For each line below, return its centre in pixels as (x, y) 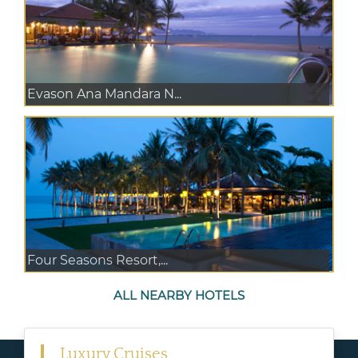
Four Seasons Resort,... (97, 260)
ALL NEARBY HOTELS (179, 295)
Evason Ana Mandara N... (104, 94)
